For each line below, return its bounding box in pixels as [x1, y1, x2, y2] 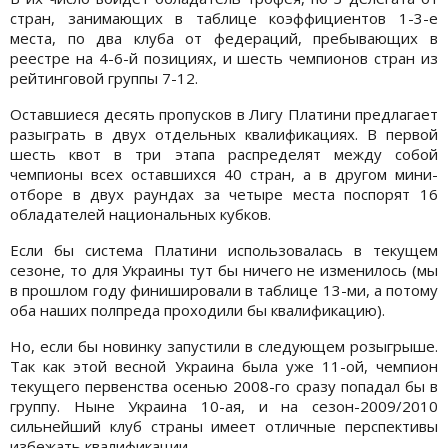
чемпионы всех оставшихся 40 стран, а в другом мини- [10, 164, 438, 185]
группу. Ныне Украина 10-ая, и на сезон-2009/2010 [10, 396, 438, 417]
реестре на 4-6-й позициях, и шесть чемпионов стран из [10, 48, 438, 69]
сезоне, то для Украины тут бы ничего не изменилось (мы [10, 260, 438, 281]
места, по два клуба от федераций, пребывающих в [10, 28, 438, 49]
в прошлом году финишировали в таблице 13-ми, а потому [10, 280, 438, 301]
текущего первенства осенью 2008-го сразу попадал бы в [10, 376, 438, 397]
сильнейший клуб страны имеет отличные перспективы [10, 416, 438, 437]
